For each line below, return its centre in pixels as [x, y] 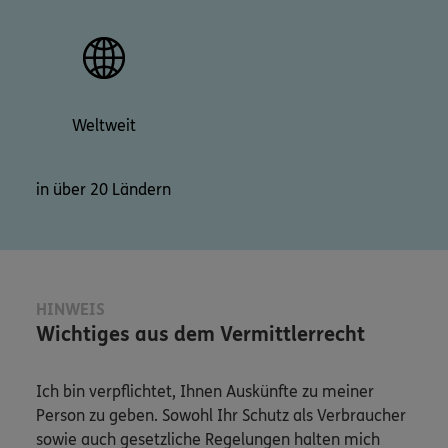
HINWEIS [70, 309]
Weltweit [103, 125]
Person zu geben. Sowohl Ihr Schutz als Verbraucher [221, 415]
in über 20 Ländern [103, 189]
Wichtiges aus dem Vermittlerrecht [200, 334]
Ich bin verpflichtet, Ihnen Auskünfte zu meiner [205, 391]
